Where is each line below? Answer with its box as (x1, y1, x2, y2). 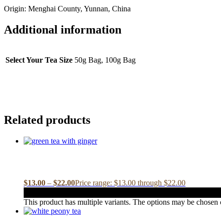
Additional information (4, 23, 121, 37)
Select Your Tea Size (5, 56, 73, 65)
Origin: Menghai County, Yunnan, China (4, 4, 131, 13)
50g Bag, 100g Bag (74, 56, 136, 65)
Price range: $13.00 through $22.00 (75, 178, 185, 187)
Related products (4, 113, 90, 127)
